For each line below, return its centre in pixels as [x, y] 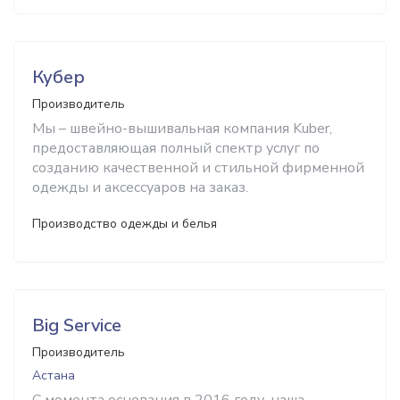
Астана [54, 375]
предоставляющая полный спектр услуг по [176, 148]
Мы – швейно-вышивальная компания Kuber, [182, 129]
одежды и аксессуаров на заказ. [140, 187]
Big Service [77, 325]
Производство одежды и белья [125, 224]
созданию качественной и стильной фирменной [198, 168]
